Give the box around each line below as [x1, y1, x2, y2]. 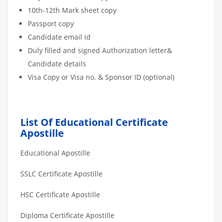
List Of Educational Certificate [20, 115, 168, 129]
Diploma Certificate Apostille [20, 210, 114, 220]
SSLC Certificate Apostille [20, 168, 103, 178]
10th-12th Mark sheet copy [28, 5, 116, 15]
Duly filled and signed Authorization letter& [28, 45, 172, 55]
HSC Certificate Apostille [20, 189, 100, 199]
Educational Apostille [20, 148, 90, 158]
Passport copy [28, 18, 74, 28]
